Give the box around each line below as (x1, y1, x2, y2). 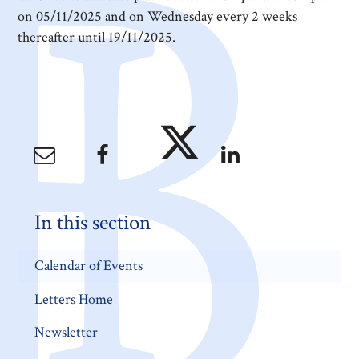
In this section (34, 208, 151, 237)
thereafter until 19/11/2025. (18, 28, 176, 47)
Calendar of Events (34, 256, 143, 276)
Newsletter (34, 323, 98, 342)
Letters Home (34, 289, 113, 309)
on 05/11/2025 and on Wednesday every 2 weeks (18, 7, 298, 26)
